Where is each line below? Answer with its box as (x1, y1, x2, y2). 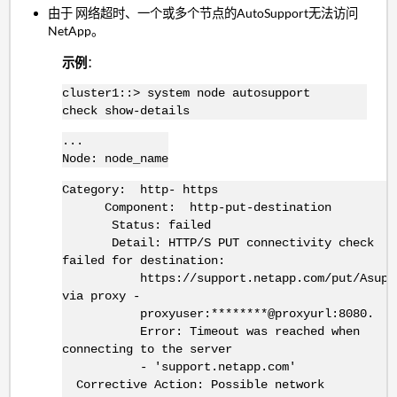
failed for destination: (61, 253, 225, 268)
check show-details (61, 104, 190, 119)
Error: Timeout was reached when (61, 323, 360, 339)
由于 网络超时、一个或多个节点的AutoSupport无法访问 (48, 5, 359, 21)
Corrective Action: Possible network (61, 377, 324, 392)
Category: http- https (61, 182, 218, 197)
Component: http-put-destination (61, 199, 331, 214)
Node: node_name (61, 152, 168, 167)
